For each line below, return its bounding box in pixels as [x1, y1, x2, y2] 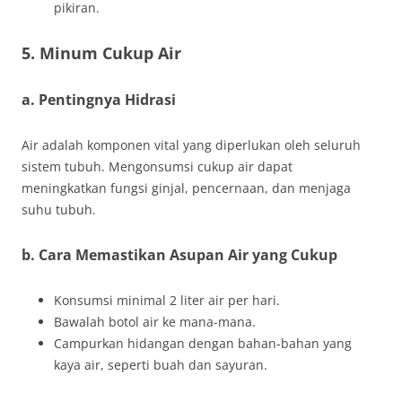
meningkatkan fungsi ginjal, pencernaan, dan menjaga [22, 179, 351, 197]
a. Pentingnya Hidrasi [22, 90, 176, 109]
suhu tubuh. [22, 201, 96, 218]
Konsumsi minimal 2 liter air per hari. [54, 292, 280, 309]
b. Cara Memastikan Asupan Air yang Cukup [22, 245, 337, 265]
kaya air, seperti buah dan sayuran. [54, 356, 267, 373]
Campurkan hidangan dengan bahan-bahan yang [54, 335, 352, 352]
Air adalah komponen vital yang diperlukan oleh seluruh [22, 136, 361, 153]
